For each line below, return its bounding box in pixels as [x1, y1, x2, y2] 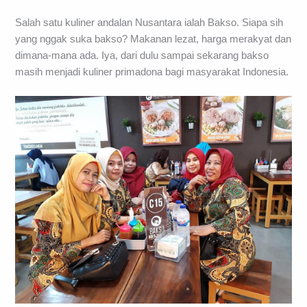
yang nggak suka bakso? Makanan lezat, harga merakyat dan [15, 33, 292, 45]
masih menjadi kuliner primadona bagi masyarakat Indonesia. [15, 66, 289, 77]
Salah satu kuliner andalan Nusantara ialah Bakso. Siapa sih [15, 16, 284, 28]
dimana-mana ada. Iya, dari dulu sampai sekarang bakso [15, 49, 269, 61]
